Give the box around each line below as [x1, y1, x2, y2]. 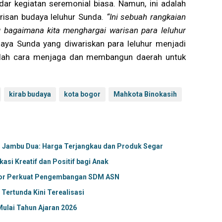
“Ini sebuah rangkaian [106, 11, 186, 22]
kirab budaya [9, 90, 51, 98]
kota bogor [64, 90, 101, 98]
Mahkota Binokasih [113, 90, 177, 98]
